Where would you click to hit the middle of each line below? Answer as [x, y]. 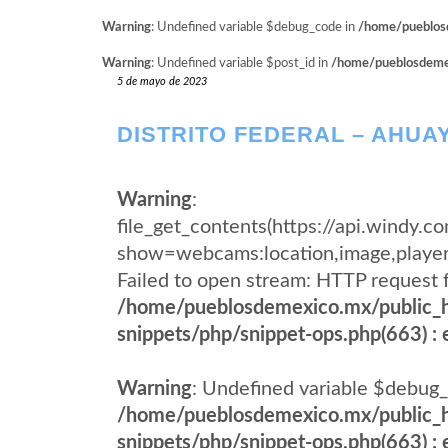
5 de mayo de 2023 [162, 81]
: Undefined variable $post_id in [241, 63]
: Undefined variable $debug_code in [254, 27]
